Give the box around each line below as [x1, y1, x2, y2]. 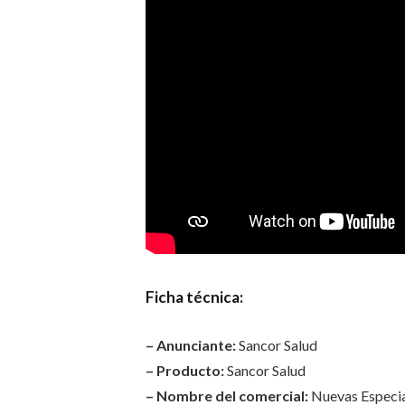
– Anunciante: [145, 335, 236, 353]
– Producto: [145, 361, 224, 379]
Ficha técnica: [145, 287, 243, 306]
